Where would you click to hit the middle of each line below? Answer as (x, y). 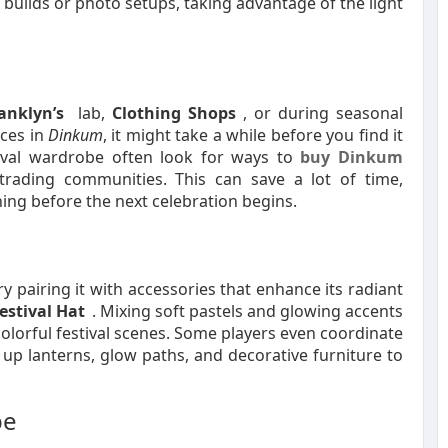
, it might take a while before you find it (253, 135)
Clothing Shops (174, 113)
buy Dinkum (352, 157)
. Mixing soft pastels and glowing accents (247, 311)
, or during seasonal (323, 113)
